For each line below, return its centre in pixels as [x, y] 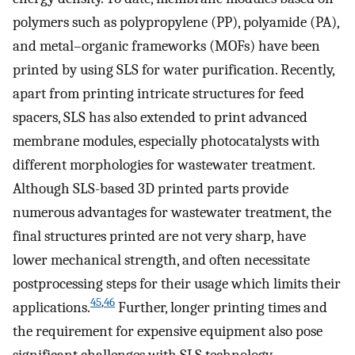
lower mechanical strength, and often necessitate [161, 260]
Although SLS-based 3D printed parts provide [151, 188]
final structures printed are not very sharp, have [159, 236]
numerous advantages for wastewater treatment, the [172, 212]
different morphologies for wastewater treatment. [164, 164]
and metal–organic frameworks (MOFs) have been [166, 46]
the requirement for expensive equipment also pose [168, 331]
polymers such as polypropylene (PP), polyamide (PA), [176, 22]
